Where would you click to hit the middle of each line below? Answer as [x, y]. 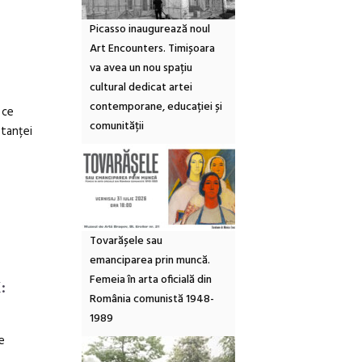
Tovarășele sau [126, 241]
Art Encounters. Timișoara [152, 48]
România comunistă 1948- [152, 299]
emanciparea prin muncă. [150, 260]
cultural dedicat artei [141, 87]
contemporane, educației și [156, 107]
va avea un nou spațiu [141, 68]
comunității [117, 126]
